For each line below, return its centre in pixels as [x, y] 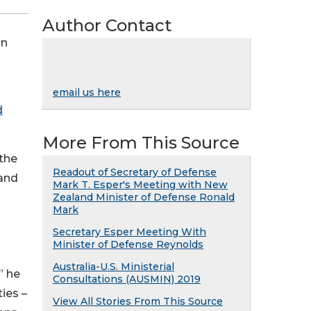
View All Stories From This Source [138, 301]
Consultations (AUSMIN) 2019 [127, 279]
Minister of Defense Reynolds [128, 244]
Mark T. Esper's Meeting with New [140, 185]
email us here [87, 92]
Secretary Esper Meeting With [129, 232]
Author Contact [107, 25]
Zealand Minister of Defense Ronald [144, 197]
